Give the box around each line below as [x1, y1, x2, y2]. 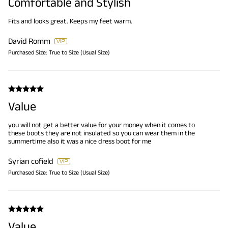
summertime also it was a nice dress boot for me [8, 137, 151, 146]
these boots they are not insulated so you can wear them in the [8, 129, 195, 137]
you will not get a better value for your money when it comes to [8, 121, 195, 129]
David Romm [8, 37, 50, 46]
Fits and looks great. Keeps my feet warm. [8, 17, 132, 25]
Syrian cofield [8, 157, 53, 166]
